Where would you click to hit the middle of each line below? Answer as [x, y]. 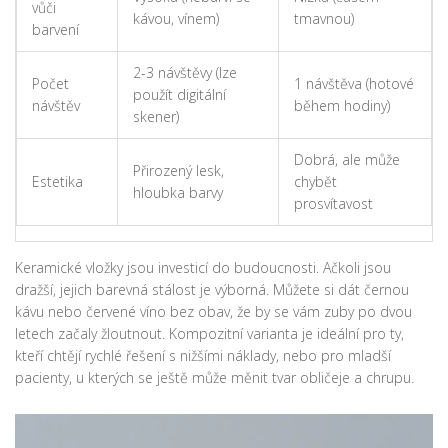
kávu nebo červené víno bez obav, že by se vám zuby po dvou [213, 312]
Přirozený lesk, [178, 171]
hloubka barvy [178, 193]
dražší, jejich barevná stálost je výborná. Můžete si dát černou [212, 290]
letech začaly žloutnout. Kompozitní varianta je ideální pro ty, [209, 334]
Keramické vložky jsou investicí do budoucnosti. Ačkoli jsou [203, 268]
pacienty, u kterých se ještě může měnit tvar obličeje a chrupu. [214, 378]
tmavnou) [324, 19]
